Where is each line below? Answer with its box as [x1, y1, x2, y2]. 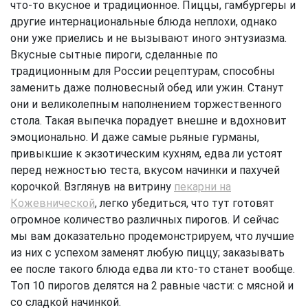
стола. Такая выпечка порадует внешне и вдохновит [10, 114, 287, 128]
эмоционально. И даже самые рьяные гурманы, [10, 131, 259, 144]
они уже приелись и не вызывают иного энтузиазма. [10, 32, 287, 45]
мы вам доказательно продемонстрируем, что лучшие [10, 230, 294, 243]
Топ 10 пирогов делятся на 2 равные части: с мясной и [10, 279, 294, 293]
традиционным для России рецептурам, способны [10, 65, 275, 78]
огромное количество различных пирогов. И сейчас [10, 213, 279, 227]
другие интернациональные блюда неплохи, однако [10, 15, 277, 29]
